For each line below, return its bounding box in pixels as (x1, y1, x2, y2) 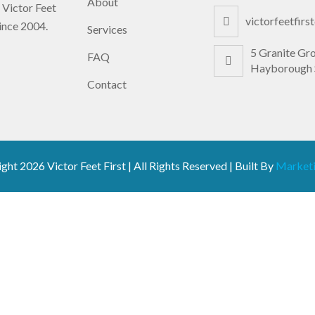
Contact (87, 77, 127, 91)
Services (87, 22, 127, 36)
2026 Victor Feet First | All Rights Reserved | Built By (19, 159, 276, 172)
